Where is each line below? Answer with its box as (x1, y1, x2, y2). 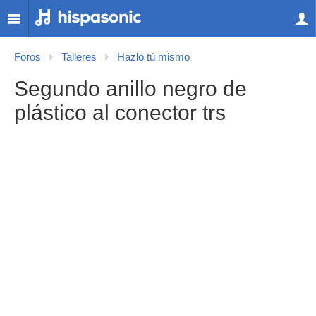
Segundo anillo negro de (14, 77, 247, 100)
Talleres (61, 51, 97, 63)
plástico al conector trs (14, 101, 226, 124)
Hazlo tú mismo (117, 51, 190, 63)
